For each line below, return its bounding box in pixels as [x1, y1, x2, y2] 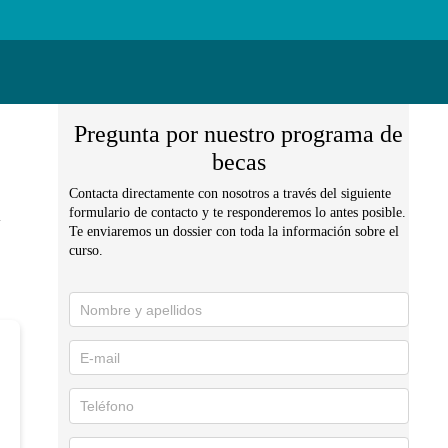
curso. [68, 241, 103, 258]
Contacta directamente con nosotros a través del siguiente [68, 184, 391, 201]
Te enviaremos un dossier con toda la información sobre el [68, 222, 399, 239]
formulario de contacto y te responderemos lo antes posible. [68, 203, 406, 220]
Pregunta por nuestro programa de [74, 120, 404, 147]
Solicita [67, 294, 144, 322]
